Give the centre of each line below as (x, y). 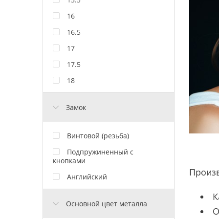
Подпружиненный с (100, 152)
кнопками (69, 160)
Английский (87, 176)
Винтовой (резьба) (98, 135)
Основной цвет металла (107, 203)
